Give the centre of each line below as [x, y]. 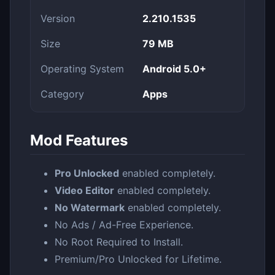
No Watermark [90, 207]
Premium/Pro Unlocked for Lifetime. [138, 259]
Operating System [82, 68]
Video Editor [84, 190]
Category [62, 94]
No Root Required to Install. [119, 242]
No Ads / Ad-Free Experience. [124, 224]
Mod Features [79, 140]
